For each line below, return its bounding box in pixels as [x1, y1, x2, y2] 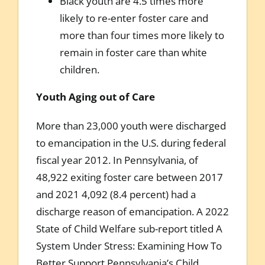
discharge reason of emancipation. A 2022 [35, 204, 229, 218]
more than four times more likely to [59, 28, 224, 42]
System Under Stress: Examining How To [35, 238, 222, 253]
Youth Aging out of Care [35, 89, 155, 104]
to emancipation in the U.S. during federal [35, 135, 226, 150]
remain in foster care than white [59, 45, 207, 59]
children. [59, 62, 99, 76]
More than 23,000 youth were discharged [35, 118, 226, 132]
